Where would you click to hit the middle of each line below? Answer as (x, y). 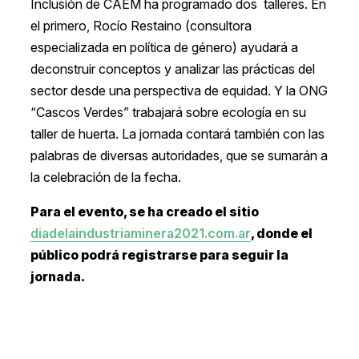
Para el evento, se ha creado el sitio (144, 212)
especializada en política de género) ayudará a (164, 48)
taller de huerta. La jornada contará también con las (177, 134)
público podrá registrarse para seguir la (159, 255)
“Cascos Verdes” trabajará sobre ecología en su (168, 113)
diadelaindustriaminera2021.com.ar (140, 234)
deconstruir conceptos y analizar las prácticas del (172, 69)
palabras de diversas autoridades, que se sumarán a (179, 156)
